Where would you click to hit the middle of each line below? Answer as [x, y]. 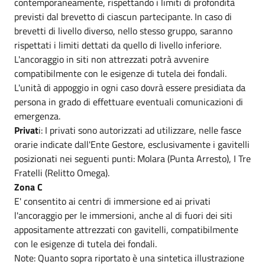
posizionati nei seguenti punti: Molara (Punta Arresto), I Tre [132, 158]
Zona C [28, 187]
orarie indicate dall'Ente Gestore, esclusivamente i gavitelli [132, 144]
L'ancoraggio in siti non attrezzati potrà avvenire [112, 59]
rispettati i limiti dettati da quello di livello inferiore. [118, 45]
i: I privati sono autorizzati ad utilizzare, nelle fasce [140, 130]
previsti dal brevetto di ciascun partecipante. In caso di [123, 16]
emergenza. [37, 116]
